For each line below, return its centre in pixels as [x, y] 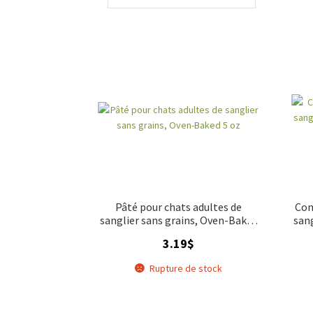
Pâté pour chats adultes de [179, 206]
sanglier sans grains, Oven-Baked [179, 220]
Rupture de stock [186, 268]
